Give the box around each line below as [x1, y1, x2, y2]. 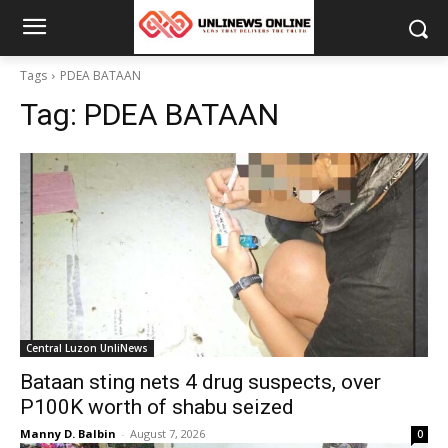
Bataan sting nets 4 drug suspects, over [20, 370, 381, 394]
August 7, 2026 [130, 426, 205, 441]
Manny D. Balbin [20, 426, 116, 441]
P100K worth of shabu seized [20, 395, 294, 419]
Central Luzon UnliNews [26, 341, 148, 355]
